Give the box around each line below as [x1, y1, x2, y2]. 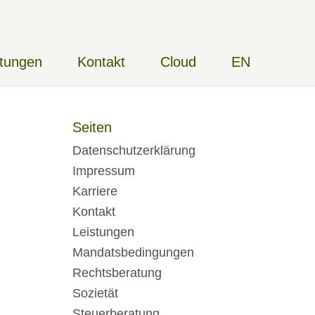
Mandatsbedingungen [72, 245, 195, 259]
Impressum [72, 164, 136, 178]
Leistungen [72, 225, 135, 239]
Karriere [72, 184, 118, 198]
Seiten [72, 120, 112, 135]
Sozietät [72, 286, 119, 300]
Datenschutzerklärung [72, 143, 196, 157]
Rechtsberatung [72, 266, 162, 280]
